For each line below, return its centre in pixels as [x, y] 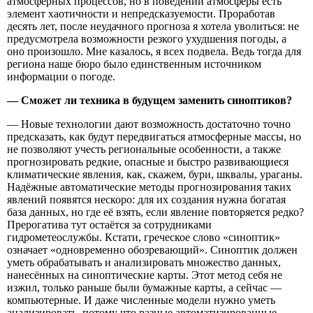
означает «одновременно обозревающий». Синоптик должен [152, 249]
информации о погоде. [61, 76]
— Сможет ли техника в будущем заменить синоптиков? [150, 100]
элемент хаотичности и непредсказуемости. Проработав [141, 13]
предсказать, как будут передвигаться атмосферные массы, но [154, 136]
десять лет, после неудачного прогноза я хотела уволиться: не [153, 26]
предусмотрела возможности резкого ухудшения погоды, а [147, 38]
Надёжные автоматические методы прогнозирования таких [149, 187]
